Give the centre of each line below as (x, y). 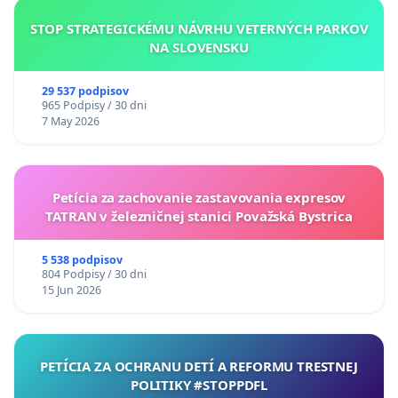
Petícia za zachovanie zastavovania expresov (199, 197)
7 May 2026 (70, 121)
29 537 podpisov (85, 91)
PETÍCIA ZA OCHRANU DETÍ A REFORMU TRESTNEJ (199, 366)
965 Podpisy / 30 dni (94, 105)
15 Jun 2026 (71, 290)
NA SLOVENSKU (199, 47)
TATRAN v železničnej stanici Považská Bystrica (199, 215)
